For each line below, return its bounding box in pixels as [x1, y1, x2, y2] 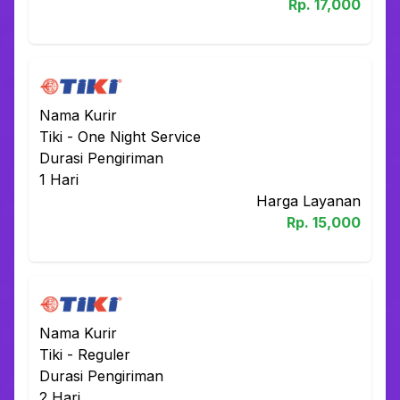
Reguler [78, 345, 130, 363]
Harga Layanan [256, 191, 361, 210]
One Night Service [78, 127, 201, 146]
